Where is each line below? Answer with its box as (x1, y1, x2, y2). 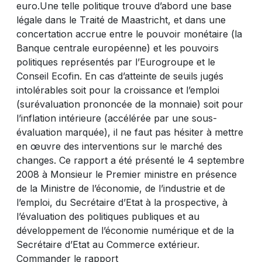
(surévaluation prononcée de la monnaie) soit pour (16, 98, 243, 110)
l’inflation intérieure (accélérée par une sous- (16, 112, 217, 124)
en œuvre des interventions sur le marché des (16, 140, 222, 152)
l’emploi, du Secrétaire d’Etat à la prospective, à (16, 196, 227, 208)
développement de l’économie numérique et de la (16, 225, 234, 236)
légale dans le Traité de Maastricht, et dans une (16, 14, 226, 26)
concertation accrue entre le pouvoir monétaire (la (16, 28, 242, 40)
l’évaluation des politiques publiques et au (16, 211, 199, 222)
